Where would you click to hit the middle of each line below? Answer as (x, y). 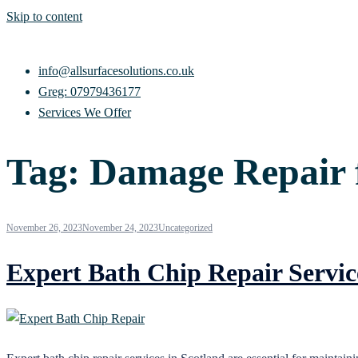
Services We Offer (85, 112)
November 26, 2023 (44, 228)
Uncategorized (185, 228)
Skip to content (44, 16)
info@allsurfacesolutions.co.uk (116, 71)
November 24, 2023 (120, 228)
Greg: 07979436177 (89, 91)
